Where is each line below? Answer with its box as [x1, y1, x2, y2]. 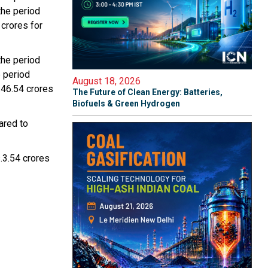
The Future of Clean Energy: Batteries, [72, 87, 223, 97]
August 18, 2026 [72, 75, 141, 87]
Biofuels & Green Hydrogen [72, 99, 180, 108]
